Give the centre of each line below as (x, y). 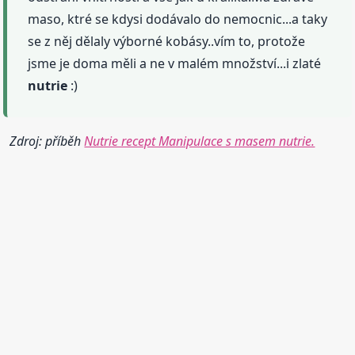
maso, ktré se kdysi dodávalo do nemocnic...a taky (178, 19)
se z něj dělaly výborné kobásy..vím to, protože (167, 41)
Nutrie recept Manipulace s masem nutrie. (200, 141)
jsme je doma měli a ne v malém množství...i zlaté (175, 63)
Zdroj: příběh (47, 141)
